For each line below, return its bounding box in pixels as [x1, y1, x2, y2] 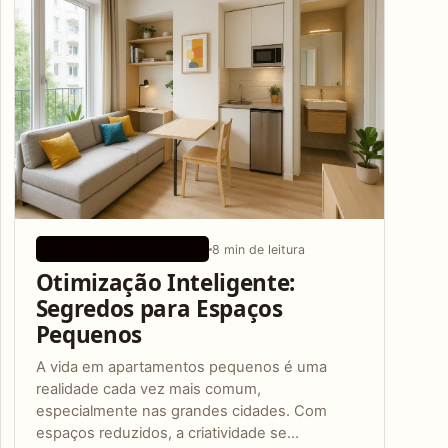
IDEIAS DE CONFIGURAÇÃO [45, 242, 200, 256]
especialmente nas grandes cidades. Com [35, 402, 327, 421]
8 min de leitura [212, 241, 306, 257]
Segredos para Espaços [35, 292, 283, 324]
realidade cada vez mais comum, [35, 380, 261, 399]
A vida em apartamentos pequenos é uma [35, 358, 327, 377]
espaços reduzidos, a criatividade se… [35, 424, 299, 443]
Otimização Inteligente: [35, 266, 295, 298]
